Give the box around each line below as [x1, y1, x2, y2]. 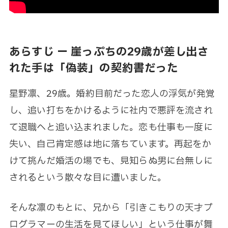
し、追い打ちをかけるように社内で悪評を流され [9, 103, 213, 118]
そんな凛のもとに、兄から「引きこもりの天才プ [9, 201, 213, 215]
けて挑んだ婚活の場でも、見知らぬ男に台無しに [9, 154, 213, 168]
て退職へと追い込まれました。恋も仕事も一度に [9, 120, 213, 134]
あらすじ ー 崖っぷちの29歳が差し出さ [9, 44, 209, 61]
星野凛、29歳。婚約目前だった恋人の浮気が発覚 [9, 87, 215, 101]
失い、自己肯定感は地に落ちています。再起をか [9, 137, 211, 151]
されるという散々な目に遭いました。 [9, 170, 166, 185]
